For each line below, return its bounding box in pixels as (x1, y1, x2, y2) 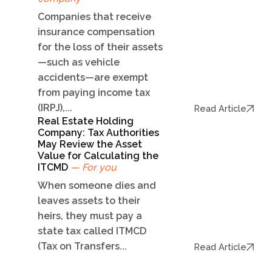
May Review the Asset (38, 138, 142, 151)
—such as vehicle (38, 56, 120, 69)
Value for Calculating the (38, 150, 158, 162)
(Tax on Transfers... (38, 240, 127, 253)
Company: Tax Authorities (38, 127, 159, 139)
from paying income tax (38, 87, 150, 99)
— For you (70, 161, 117, 174)
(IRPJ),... (38, 102, 72, 114)
